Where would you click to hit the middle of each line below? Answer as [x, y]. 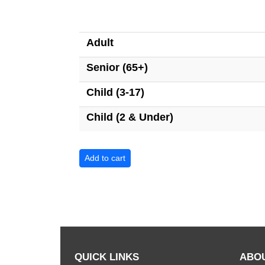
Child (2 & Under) [130, 117]
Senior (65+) [117, 67]
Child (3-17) [115, 92]
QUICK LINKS [107, 257]
